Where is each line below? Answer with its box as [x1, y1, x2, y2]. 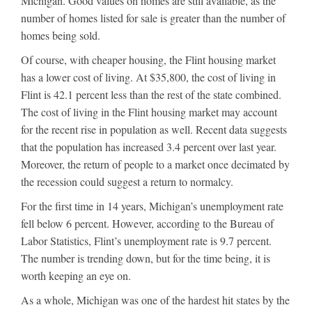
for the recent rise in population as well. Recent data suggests [21, 122, 287, 137]
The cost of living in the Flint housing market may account [21, 104, 277, 120]
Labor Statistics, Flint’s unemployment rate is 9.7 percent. [21, 233, 272, 249]
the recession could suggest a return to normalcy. [21, 174, 233, 189]
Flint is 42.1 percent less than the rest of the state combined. [21, 87, 281, 102]
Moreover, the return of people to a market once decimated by [21, 157, 290, 172]
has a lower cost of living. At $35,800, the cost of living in [21, 70, 276, 85]
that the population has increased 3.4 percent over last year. [21, 139, 276, 155]
